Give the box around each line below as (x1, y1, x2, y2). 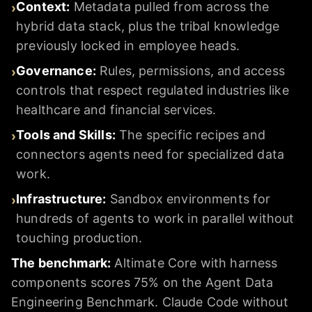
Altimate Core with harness (111, 256, 278, 271)
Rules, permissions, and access (100, 63, 285, 79)
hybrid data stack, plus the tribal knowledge (16, 19, 280, 34)
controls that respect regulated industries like (16, 83, 289, 98)
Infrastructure (16, 192, 103, 207)
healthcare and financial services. (16, 102, 217, 118)
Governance (16, 63, 93, 79)
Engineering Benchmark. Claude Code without (11, 295, 288, 310)
